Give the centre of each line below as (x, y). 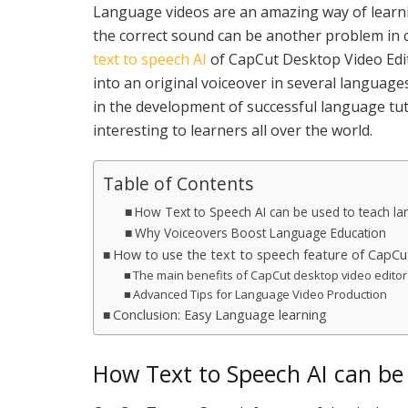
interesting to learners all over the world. (233, 130)
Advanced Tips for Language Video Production (260, 294)
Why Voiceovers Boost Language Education (260, 232)
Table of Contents (178, 184)
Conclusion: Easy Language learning (219, 314)
